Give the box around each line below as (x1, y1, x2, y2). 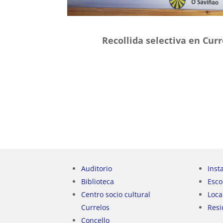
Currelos (81, 202, 110, 212)
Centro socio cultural (81, 189, 151, 199)
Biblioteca (81, 176, 114, 186)
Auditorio (81, 163, 112, 173)
